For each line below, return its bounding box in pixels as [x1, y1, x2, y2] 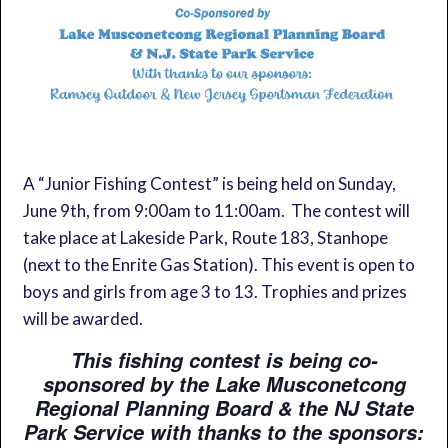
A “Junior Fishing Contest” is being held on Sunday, [23, 173, 397, 195]
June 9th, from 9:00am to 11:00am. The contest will [23, 200, 411, 222]
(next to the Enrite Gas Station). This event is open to [23, 254, 416, 276]
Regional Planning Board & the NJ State [34, 394, 414, 423]
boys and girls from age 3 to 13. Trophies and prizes [23, 281, 408, 303]
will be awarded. [23, 308, 144, 330]
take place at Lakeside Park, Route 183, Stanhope [23, 227, 389, 249]
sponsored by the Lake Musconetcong [42, 370, 406, 399]
